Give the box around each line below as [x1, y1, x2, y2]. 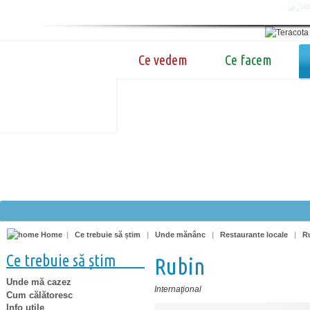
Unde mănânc [155, 230, 206, 239]
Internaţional [154, 284, 201, 294]
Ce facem [225, 52, 272, 68]
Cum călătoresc [6, 289, 73, 300]
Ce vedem [138, 52, 188, 68]
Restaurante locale [220, 230, 288, 239]
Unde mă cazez [6, 276, 71, 287]
